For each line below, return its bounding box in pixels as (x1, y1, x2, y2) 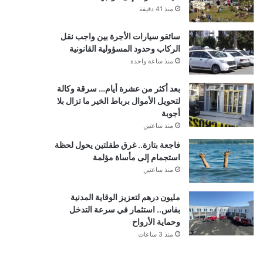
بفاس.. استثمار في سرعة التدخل (69, 204, 180, 214)
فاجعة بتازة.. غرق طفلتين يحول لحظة (54, 139, 180, 150)
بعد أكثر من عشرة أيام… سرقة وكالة (56, 83, 180, 93)
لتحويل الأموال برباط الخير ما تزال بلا (56, 95, 180, 106)
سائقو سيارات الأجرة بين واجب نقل (60, 31, 180, 41)
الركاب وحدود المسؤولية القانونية (69, 43, 180, 53)
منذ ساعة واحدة (130, 56, 173, 65)
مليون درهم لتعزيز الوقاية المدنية (70, 191, 180, 202)
